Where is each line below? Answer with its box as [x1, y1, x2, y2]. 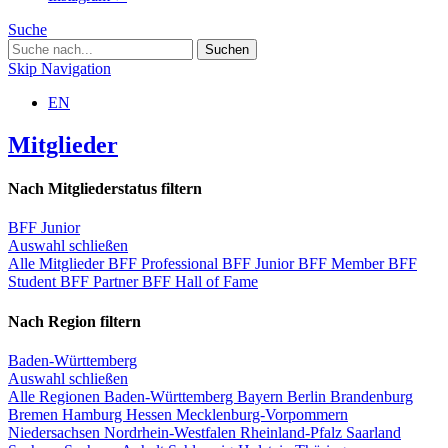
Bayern [237, 387, 287, 405]
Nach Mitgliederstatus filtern [8, 179, 202, 197]
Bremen [8, 405, 62, 423]
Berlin [287, 387, 330, 405]
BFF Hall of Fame [142, 273, 258, 291]
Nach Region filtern [8, 312, 141, 330]
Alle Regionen [8, 387, 104, 405]
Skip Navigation [8, 59, 111, 77]
